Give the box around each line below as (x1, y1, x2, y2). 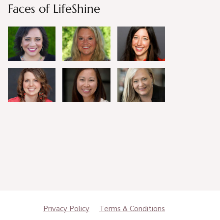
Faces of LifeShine (7, 1, 100, 16)
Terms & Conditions (99, 203, 165, 214)
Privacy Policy (43, 203, 89, 214)
